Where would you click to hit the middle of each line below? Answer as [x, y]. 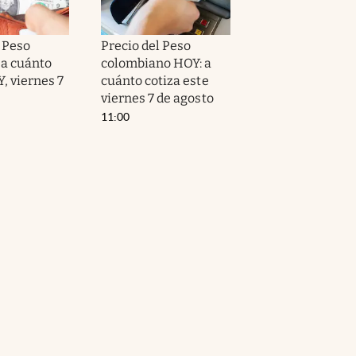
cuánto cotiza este [155, 80]
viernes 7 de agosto [157, 98]
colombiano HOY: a [157, 63]
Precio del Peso [146, 45]
